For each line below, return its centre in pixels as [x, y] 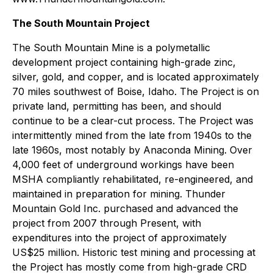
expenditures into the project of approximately [119, 238]
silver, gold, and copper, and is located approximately [136, 77]
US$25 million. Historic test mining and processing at [134, 252]
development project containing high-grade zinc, [124, 62]
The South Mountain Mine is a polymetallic [111, 48]
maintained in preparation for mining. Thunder [119, 194]
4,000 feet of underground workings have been [123, 165]
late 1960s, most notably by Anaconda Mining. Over [132, 150]
